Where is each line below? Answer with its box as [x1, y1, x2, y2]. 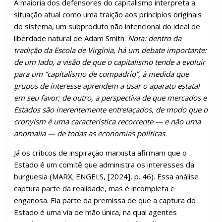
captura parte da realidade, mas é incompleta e [14, 183, 175, 194]
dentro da [148, 33, 182, 44]
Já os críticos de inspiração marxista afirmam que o [14, 148, 187, 158]
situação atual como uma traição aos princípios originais [14, 9, 202, 20]
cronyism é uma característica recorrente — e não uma [14, 116, 201, 127]
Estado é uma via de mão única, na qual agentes [14, 207, 177, 218]
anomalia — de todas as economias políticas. [14, 128, 167, 139]
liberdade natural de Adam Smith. [14, 33, 128, 44]
